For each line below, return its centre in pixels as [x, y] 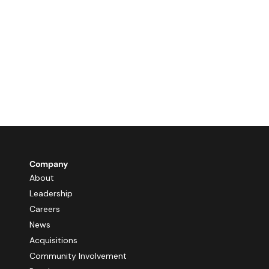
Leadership [51, 193]
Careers [45, 209]
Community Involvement [78, 256]
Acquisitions [53, 240]
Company [49, 164]
